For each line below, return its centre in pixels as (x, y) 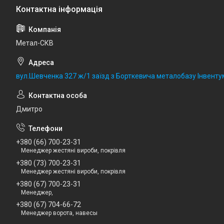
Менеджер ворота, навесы (59, 213)
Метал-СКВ (35, 43)
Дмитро (29, 109)
